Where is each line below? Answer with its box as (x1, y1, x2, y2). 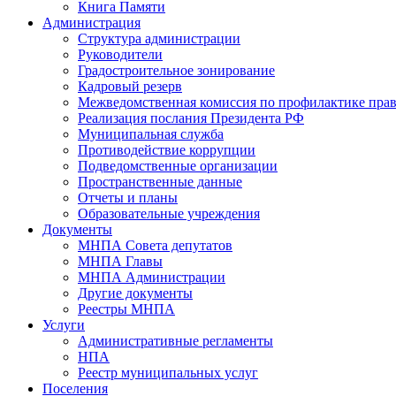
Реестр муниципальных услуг (78, 365, 258, 380)
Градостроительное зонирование (78, 63, 275, 78)
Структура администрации (78, 31, 240, 46)
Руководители (78, 47, 163, 62)
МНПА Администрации (78, 270, 225, 285)
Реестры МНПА (78, 301, 175, 316)
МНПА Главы (78, 254, 163, 269)
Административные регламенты (78, 333, 273, 348)
